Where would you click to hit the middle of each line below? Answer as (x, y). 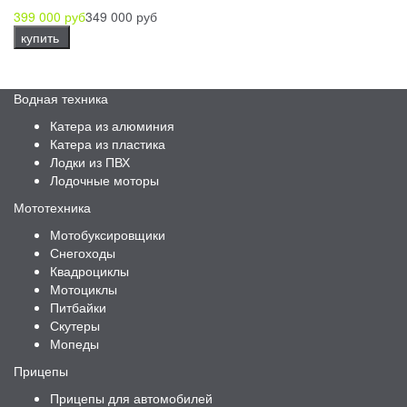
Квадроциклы (89, 271)
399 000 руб (50, 17)
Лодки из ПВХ (90, 162)
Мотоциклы (84, 289)
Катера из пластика (108, 144)
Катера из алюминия (112, 126)
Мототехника (52, 208)
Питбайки (78, 308)
